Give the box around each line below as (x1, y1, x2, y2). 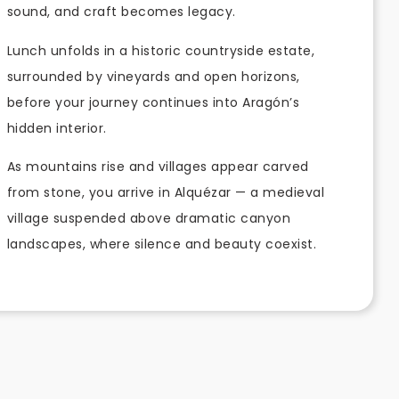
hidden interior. (6, 118, 107, 137)
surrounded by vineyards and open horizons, (6, 67, 300, 85)
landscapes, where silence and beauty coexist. (6, 235, 317, 254)
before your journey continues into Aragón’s (6, 93, 300, 111)
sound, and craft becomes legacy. (6, 3, 236, 21)
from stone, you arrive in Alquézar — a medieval (6, 183, 325, 202)
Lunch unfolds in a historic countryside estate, (6, 41, 315, 60)
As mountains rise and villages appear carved (6, 158, 309, 176)
